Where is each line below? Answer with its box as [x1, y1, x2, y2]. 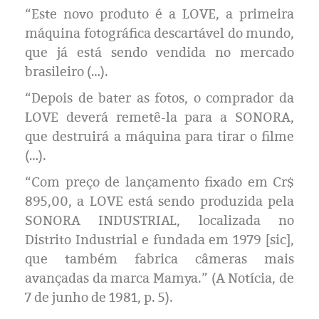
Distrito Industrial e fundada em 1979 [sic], [25, 231, 294, 249]
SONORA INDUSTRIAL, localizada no [25, 211, 294, 230]
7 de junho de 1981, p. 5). [25, 288, 173, 307]
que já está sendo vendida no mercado [25, 43, 294, 62]
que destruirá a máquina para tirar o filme [25, 127, 294, 146]
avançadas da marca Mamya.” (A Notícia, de [25, 269, 294, 288]
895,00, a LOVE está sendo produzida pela [25, 192, 294, 211]
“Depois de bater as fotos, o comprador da [25, 89, 294, 108]
